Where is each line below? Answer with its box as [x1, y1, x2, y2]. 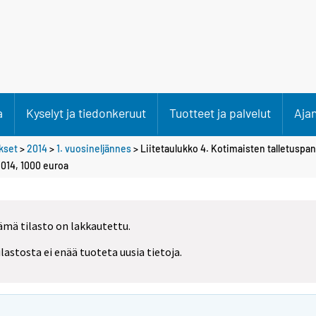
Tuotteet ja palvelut [169, 105, 271, 121]
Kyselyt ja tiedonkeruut [26, 105, 146, 121]
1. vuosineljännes [56, 142, 131, 154]
